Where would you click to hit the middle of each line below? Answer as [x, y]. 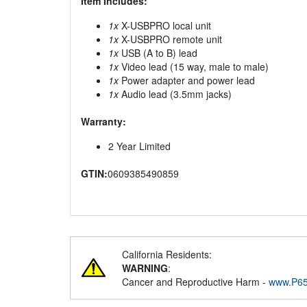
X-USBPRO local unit [165, 26]
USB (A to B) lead [158, 53]
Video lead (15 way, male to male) [194, 67]
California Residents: [167, 255]
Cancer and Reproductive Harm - [195, 282]
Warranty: [103, 122]
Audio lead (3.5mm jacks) [175, 94]
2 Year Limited [139, 146]
